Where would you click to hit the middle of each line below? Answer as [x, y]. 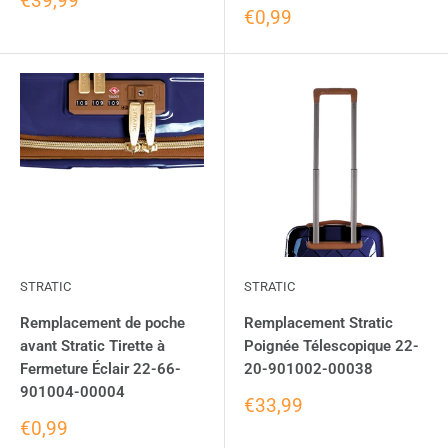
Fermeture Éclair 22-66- [100, 368]
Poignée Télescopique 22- [331, 345]
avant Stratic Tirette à [92, 345]
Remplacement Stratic [318, 322]
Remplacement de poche [102, 322]
